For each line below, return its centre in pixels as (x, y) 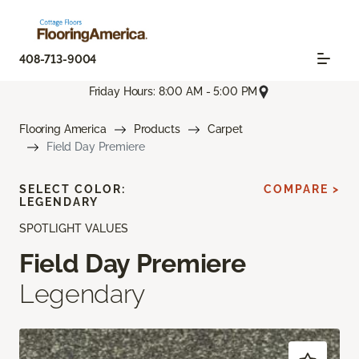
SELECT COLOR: (73, 190)
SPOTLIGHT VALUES (74, 229)
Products (157, 129)
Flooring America (63, 129)
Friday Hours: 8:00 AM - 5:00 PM (173, 92)
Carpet (225, 129)
